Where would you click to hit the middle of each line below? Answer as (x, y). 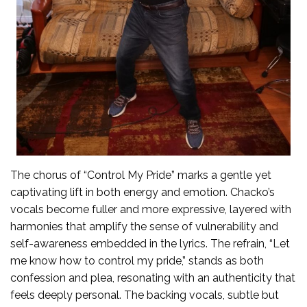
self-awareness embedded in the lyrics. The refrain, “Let (150, 244)
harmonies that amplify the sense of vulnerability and (144, 227)
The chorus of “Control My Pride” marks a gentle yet (141, 175)
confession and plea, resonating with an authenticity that (153, 278)
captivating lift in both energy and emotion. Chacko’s (143, 193)
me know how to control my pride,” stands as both (137, 261)
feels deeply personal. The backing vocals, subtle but (145, 295)
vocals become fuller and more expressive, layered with (151, 210)
